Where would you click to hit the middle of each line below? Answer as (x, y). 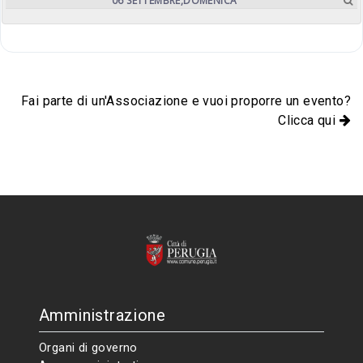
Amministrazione (102, 315)
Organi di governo (88, 348)
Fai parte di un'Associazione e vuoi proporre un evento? (186, 101)
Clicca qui (309, 120)
